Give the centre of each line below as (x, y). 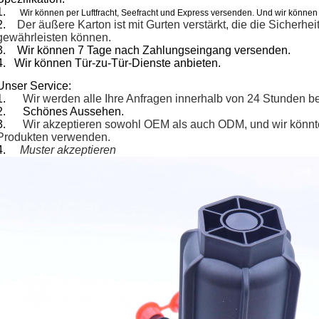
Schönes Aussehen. (73, 111)
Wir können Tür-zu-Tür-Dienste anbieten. (117, 63)
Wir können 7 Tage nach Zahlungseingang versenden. (154, 50)
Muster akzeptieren (68, 150)
